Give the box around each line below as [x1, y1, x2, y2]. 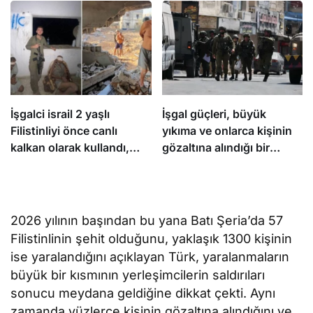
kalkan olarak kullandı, [10, 140, 129, 154]
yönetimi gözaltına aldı [161, 8, 282, 23]
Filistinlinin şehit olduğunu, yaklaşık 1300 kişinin [10, 231, 293, 246]
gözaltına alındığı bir [161, 140, 270, 154]
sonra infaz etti [10, 156, 91, 171]
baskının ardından [161, 156, 258, 171]
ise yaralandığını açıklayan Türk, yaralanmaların [10, 249, 290, 264]
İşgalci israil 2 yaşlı [10, 106, 110, 121]
